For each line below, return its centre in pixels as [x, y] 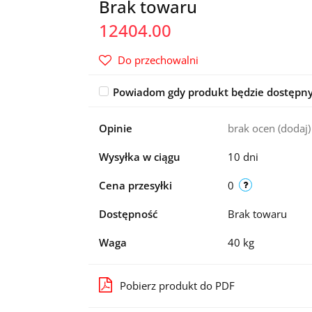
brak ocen [252, 128]
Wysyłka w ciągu [139, 157]
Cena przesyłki [135, 185]
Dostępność [128, 214]
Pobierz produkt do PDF [177, 286]
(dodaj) [294, 128]
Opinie [115, 128]
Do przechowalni [158, 60]
